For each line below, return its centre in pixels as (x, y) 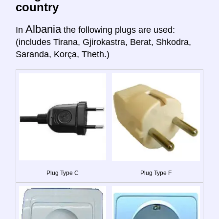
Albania (43, 29)
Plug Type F (156, 173)
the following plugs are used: (118, 30)
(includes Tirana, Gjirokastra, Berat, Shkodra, (103, 42)
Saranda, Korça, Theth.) (63, 54)
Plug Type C (63, 173)
